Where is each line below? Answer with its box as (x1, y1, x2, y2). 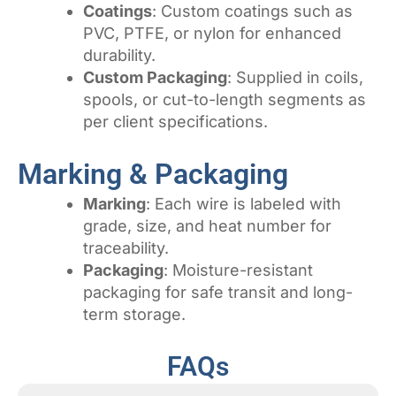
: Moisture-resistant (164, 261, 313, 280)
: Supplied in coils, (227, 68, 363, 88)
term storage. (83, 305, 186, 324)
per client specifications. (83, 112, 268, 132)
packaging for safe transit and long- (83, 283, 353, 302)
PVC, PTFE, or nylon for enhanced (83, 24, 341, 43)
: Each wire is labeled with (146, 194, 341, 214)
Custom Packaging (83, 68, 227, 88)
